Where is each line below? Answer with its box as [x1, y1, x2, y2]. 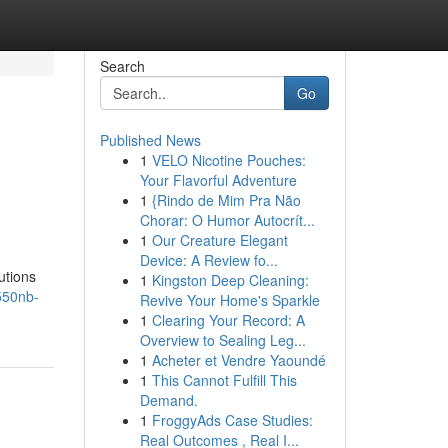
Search [99, 56, 145, 76]
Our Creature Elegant [151, 230, 288, 250]
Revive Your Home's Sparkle [139, 290, 320, 310]
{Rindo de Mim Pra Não [151, 190, 301, 210]
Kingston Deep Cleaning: [151, 270, 309, 290]
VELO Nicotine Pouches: [151, 150, 306, 170]
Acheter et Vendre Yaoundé [151, 350, 326, 370]
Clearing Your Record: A [151, 310, 305, 330]
